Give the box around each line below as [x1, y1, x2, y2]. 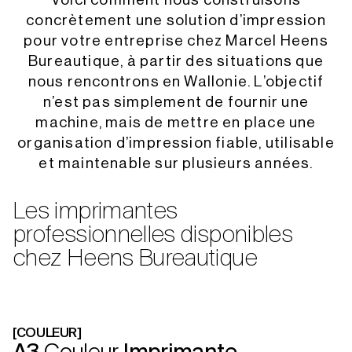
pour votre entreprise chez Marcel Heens [24, 33, 328, 49]
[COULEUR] [13, 326, 82, 342]
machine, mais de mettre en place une [35, 115, 317, 130]
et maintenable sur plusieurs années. [38, 156, 313, 171]
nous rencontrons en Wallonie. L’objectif [27, 74, 324, 90]
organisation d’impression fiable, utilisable [17, 135, 335, 151]
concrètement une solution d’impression [26, 13, 326, 28]
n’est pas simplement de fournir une [43, 94, 309, 110]
